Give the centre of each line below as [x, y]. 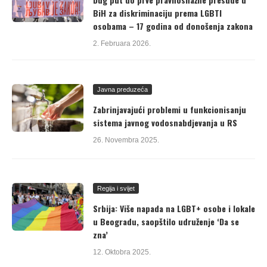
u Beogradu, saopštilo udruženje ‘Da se [166, 221]
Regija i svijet [116, 188]
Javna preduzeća [122, 89]
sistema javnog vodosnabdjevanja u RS [165, 122]
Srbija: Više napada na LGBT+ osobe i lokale [174, 208]
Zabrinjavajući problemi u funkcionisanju [170, 109]
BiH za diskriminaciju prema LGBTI [157, 13]
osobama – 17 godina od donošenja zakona [173, 26]
